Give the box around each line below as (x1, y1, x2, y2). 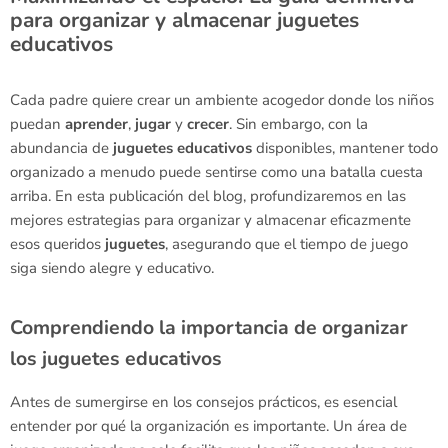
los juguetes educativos (10, 345, 222, 372)
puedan (10, 114, 65, 134)
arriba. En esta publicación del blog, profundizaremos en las (10, 186, 406, 206)
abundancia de (10, 138, 113, 158)
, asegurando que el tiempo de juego (165, 234, 408, 254)
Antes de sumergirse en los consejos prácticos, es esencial (10, 392, 397, 412)
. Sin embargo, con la (229, 114, 368, 134)
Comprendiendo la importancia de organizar (10, 314, 408, 341)
